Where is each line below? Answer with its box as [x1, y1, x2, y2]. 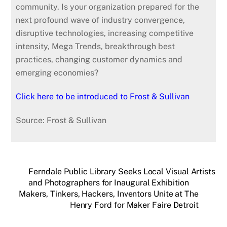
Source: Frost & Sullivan [16, 115, 107, 125]
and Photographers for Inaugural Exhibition [28, 178, 189, 188]
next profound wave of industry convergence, [16, 15, 185, 25]
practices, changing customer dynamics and [16, 55, 183, 65]
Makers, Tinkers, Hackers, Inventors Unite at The [18, 189, 199, 199]
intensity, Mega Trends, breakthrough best [16, 42, 175, 52]
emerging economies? [16, 68, 103, 78]
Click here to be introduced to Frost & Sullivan [16, 91, 190, 101]
